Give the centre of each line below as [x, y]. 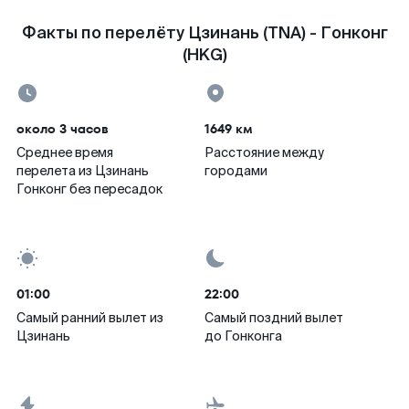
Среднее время [65, 152]
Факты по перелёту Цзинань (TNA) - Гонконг [204, 33]
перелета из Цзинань [83, 171]
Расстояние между [264, 152]
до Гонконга [243, 336]
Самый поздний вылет [274, 318]
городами [236, 171]
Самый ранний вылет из [90, 318]
